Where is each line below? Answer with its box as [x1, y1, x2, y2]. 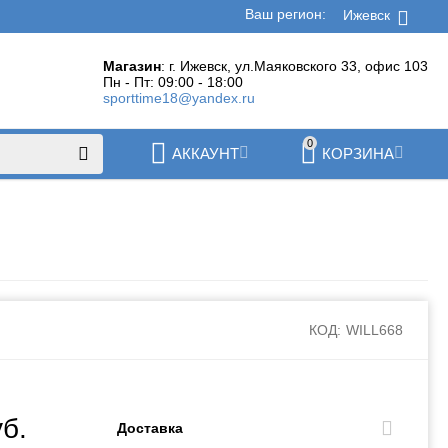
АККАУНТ [171, 145, 239, 162]
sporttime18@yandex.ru [102, 90, 255, 106]
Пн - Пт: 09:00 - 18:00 [102, 74, 243, 90]
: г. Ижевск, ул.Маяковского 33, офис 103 [160, 58, 428, 74]
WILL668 [345, 322, 403, 338]
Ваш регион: [244, 6, 330, 22]
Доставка [117, 420, 184, 436]
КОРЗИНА [321, 145, 394, 162]
